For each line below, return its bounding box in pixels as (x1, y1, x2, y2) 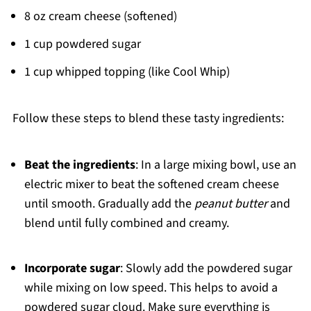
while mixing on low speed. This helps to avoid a (24, 279, 278, 297)
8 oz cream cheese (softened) (24, 8, 177, 26)
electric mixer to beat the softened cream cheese (24, 176, 279, 194)
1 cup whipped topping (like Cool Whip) (24, 63, 230, 81)
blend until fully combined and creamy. (24, 215, 229, 233)
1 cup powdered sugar (24, 35, 141, 53)
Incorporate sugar (24, 260, 120, 278)
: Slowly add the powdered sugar (119, 260, 292, 278)
